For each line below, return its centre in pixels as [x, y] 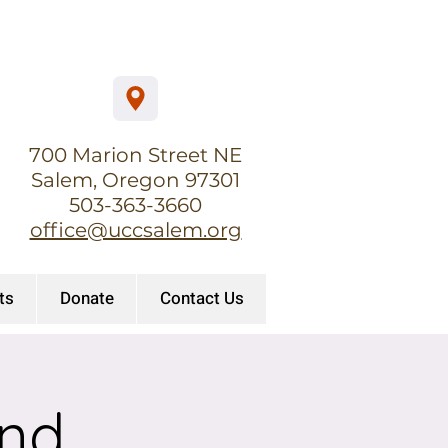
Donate [86, 298]
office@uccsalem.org [135, 230]
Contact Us [201, 298]
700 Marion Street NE [135, 155]
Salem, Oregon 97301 [135, 180]
